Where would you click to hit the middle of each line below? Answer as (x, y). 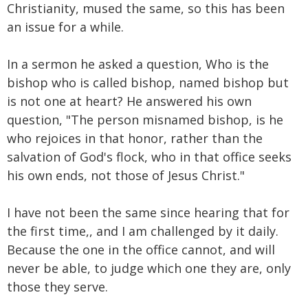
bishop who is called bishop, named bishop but (148, 82)
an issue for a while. (65, 26)
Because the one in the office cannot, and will (141, 249)
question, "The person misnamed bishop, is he (145, 119)
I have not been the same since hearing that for (148, 212)
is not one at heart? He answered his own (129, 101)
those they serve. (57, 286)
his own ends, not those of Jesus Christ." (126, 175)
